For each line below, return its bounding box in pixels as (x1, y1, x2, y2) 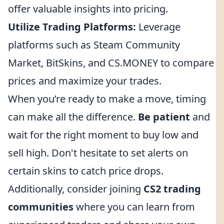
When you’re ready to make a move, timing (8, 92, 206, 105)
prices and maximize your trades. (8, 74, 161, 87)
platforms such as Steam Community (8, 38, 180, 51)
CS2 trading (143, 182, 201, 195)
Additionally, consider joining (8, 182, 143, 195)
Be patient (138, 110, 190, 123)
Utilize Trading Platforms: (8, 20, 136, 33)
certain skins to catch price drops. (8, 164, 163, 177)
